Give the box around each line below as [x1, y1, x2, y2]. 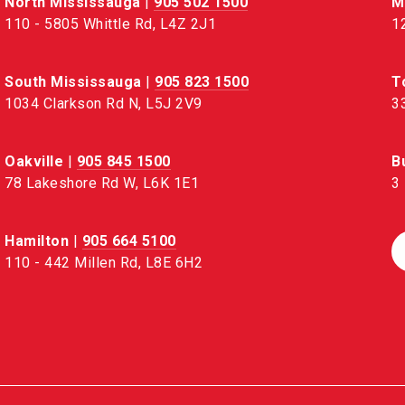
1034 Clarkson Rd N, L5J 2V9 [5, 95, 202, 113]
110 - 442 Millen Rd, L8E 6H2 [5, 254, 202, 272]
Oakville [5, 153, 63, 171]
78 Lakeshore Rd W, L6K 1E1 [5, 174, 199, 193]
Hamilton [5, 232, 69, 250]
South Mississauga [5, 73, 142, 91]
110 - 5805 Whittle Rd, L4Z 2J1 [5, 15, 216, 33]
